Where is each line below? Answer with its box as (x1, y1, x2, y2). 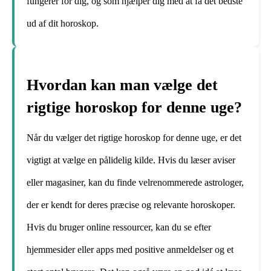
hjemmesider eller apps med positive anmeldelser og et (27, 244, 233, 255)
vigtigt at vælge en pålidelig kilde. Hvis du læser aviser (27, 154, 235, 165)
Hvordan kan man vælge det (27, 76, 218, 94)
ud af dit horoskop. (27, 18, 99, 28)
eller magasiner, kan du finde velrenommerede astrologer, (27, 177, 244, 188)
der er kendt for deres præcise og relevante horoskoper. (27, 199, 235, 210)
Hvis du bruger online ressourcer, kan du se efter (27, 221, 211, 232)
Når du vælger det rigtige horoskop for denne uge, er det (27, 132, 241, 143)
